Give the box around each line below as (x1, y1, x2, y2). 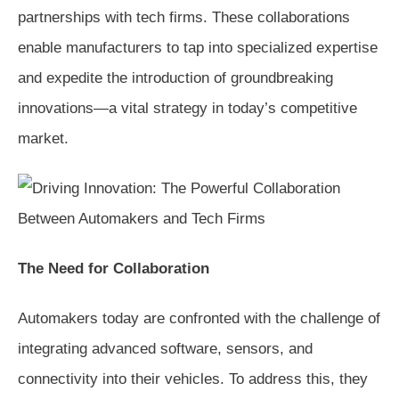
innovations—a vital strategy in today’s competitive (18, 99, 357, 117)
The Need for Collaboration (18, 259, 209, 277)
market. (18, 129, 69, 147)
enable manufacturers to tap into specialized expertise (18, 38, 378, 56)
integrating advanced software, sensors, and (18, 339, 313, 357)
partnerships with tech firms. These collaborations (18, 8, 350, 26)
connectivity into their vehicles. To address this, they (18, 370, 368, 387)
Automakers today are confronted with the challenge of (18, 309, 380, 327)
